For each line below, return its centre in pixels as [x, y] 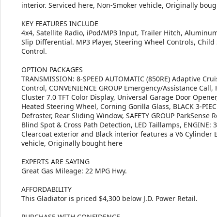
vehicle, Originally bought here [72, 143]
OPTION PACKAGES [52, 69]
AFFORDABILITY [46, 189]
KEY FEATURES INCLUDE [60, 23]
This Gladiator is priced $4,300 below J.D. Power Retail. [109, 198]
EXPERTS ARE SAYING [55, 161]
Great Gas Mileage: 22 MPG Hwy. [74, 170]
